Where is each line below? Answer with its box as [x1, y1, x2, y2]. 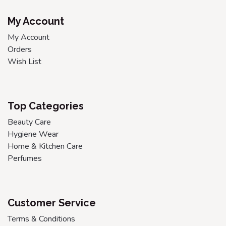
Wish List [8, 55, 41, 67]
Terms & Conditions [8, 213, 75, 224]
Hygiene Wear [8, 128, 59, 140]
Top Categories [8, 99, 84, 112]
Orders [8, 43, 32, 55]
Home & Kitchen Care [8, 140, 83, 152]
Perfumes [8, 152, 42, 164]
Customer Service [8, 196, 96, 209]
